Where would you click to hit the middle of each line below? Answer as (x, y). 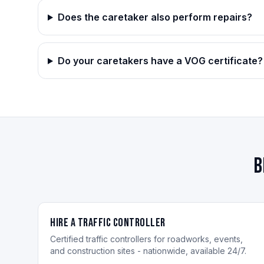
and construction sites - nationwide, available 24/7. (148, 251)
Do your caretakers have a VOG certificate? (160, 61)
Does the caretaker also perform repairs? (155, 17)
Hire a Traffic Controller (108, 223)
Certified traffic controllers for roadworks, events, (146, 239)
